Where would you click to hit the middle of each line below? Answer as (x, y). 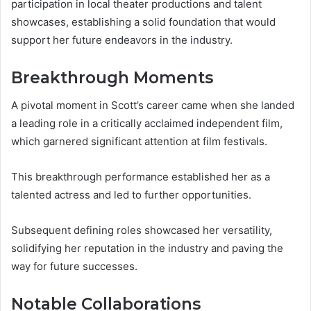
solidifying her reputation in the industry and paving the (147, 249)
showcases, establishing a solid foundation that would (143, 22)
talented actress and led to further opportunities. (131, 195)
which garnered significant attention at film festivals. (139, 142)
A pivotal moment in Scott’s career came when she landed (153, 106)
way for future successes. (74, 267)
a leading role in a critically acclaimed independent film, (147, 124)
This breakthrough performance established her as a (141, 177)
